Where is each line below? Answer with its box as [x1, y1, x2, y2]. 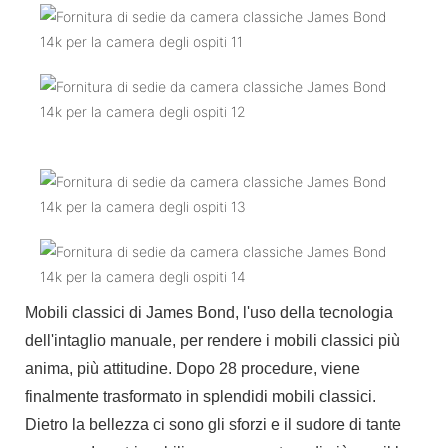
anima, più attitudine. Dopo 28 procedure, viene [25, 359, 360, 377]
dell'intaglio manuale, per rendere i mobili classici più [25, 331, 400, 349]
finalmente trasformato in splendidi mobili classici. [25, 387, 376, 405]
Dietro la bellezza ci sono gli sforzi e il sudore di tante [25, 415, 401, 433]
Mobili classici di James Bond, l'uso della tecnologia [25, 303, 393, 321]
